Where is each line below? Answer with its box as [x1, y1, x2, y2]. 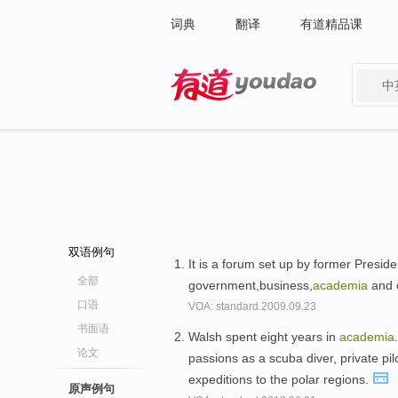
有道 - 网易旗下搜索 [171, 105, 282, 119]
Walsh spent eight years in [188, 329, 339, 344]
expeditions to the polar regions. [188, 371, 372, 386]
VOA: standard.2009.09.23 [188, 300, 316, 313]
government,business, [188, 278, 313, 292]
